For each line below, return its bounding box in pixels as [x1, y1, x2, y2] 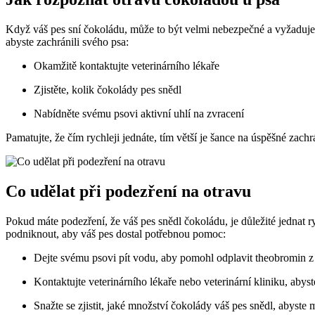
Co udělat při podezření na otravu [6, 182, 251, 201]
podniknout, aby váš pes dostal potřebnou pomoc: [6, 228, 226, 240]
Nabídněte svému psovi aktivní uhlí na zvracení [34, 108, 244, 120]
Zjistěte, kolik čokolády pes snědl [34, 84, 181, 96]
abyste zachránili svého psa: [6, 36, 129, 49]
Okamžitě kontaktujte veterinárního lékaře [34, 60, 219, 72]
